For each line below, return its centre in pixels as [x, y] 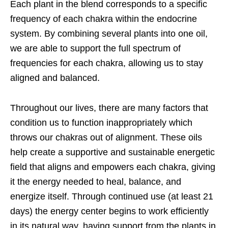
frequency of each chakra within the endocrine [104, 19]
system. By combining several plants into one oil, [109, 34]
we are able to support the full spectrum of [95, 49]
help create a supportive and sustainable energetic [112, 152]
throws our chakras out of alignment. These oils [106, 138]
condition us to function [58, 123]
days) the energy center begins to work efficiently [109, 211]
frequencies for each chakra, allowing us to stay [107, 63]
